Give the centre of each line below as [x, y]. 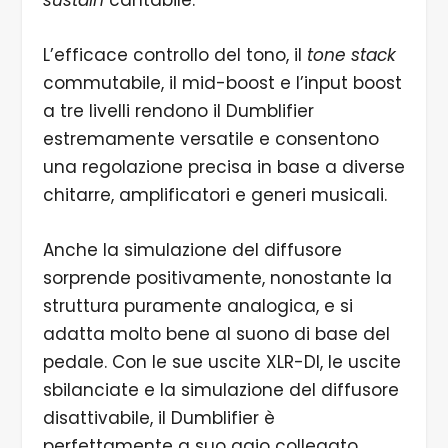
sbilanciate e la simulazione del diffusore [220, 390]
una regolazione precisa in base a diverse [223, 167]
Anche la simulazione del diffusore [192, 250]
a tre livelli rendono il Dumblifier [178, 111]
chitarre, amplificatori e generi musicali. [217, 195]
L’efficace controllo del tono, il [174, 55]
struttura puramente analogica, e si [197, 306]
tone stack [351, 55]
